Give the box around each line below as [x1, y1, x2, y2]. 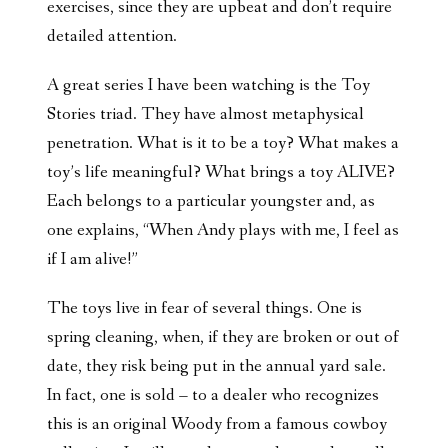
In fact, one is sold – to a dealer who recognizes [47, 384, 379, 407]
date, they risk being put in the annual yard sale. [47, 355, 386, 378]
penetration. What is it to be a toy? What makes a [47, 132, 399, 155]
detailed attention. [47, 25, 181, 48]
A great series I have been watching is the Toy [47, 74, 370, 97]
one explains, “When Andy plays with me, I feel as [47, 219, 399, 242]
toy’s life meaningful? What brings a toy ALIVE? [47, 161, 395, 184]
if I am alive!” [47, 248, 142, 271]
